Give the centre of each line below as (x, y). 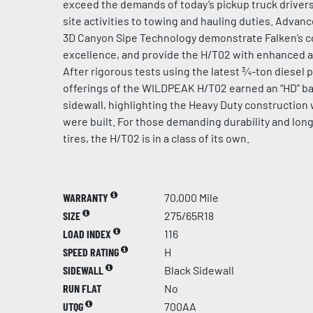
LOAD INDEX (88, 234)
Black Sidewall (199, 270)
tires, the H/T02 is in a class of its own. (156, 138)
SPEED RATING (92, 252)
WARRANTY (87, 197)
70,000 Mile (191, 197)
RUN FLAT (82, 288)
